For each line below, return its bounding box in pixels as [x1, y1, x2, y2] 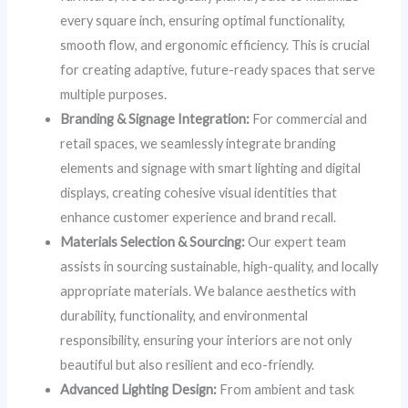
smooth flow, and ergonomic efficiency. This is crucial [60, 37, 371, 54]
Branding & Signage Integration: [60, 111, 250, 127]
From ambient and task [217, 382, 355, 398]
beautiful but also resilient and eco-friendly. [60, 357, 315, 373]
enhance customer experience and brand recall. [60, 209, 337, 226]
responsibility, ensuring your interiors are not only [60, 332, 352, 349]
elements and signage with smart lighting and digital [60, 160, 362, 177]
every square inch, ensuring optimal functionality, [60, 13, 346, 29]
